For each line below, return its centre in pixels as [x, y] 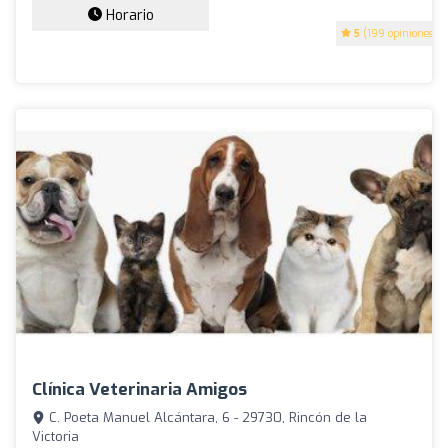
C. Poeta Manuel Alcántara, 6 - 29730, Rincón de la [206, 418]
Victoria [55, 437]
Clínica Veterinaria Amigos [139, 390]
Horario [127, 15]
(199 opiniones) [398, 33]
